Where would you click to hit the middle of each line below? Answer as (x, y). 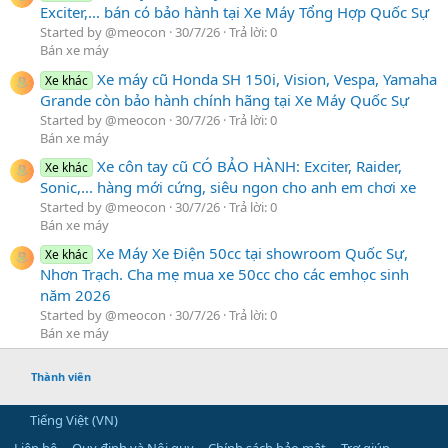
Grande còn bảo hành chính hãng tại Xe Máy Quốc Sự (224, 99)
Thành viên (60, 377)
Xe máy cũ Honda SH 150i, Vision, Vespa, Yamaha (267, 78)
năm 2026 (75, 295)
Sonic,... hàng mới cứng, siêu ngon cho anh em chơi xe (228, 187)
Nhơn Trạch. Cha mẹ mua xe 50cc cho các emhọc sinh (224, 274)
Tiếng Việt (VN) (72, 420)
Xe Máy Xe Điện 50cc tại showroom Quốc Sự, (253, 253)
